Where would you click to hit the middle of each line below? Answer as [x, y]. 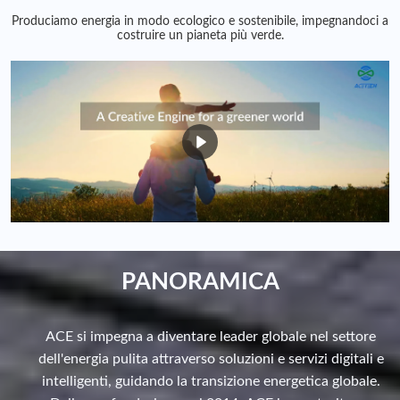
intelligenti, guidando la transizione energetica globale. [211, 382]
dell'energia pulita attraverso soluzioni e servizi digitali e [211, 359]
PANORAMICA [200, 283]
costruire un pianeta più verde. [200, 35]
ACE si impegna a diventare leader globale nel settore [211, 337]
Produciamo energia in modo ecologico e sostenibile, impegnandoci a [200, 21]
